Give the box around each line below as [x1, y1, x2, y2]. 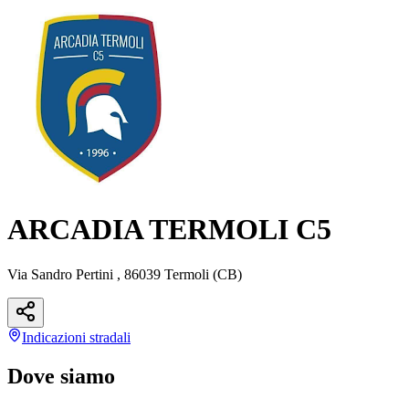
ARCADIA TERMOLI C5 [7, 213, 331, 246]
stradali [89, 329, 131, 345]
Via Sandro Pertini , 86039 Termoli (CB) [7, 266, 242, 282]
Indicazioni [22, 329, 89, 345]
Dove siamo [7, 363, 115, 388]
